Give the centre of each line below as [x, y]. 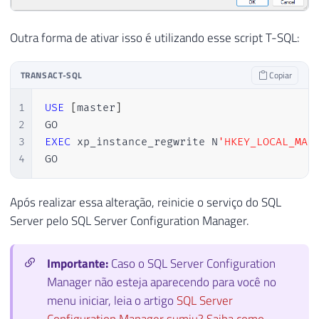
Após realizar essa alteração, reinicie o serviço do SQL [146, 203]
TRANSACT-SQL [52, 75]
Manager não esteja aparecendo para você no [162, 282]
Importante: [79, 263]
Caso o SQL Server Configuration [193, 263]
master [96, 108]
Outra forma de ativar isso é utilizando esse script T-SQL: [155, 38]
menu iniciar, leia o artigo [112, 300]
